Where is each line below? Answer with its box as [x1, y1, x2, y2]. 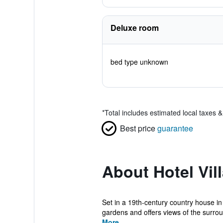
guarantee [157, 122, 193, 134]
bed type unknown [110, 57, 168, 67]
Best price [119, 122, 155, 134]
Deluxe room [110, 22, 159, 33]
